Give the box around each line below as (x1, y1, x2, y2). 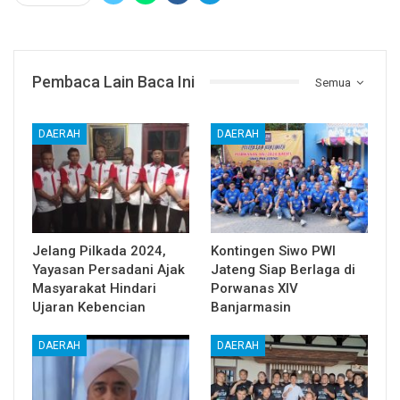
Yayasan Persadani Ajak (32, 262, 185, 279)
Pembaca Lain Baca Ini (32, 71, 195, 91)
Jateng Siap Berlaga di (211, 262, 355, 279)
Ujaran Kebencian (32, 299, 146, 316)
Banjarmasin (211, 299, 291, 316)
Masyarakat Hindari (32, 280, 156, 297)
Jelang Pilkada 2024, (32, 243, 166, 260)
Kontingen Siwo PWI (211, 243, 336, 260)
